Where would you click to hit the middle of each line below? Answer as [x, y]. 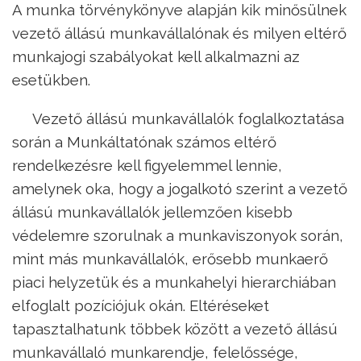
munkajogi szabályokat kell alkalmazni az [156, 56]
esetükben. [51, 79]
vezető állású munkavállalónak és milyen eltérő [179, 33]
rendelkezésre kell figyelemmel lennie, [147, 165]
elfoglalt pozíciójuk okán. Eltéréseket [141, 305]
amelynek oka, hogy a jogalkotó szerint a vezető [180, 188]
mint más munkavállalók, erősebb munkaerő [170, 258]
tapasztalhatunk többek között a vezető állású [175, 328]
